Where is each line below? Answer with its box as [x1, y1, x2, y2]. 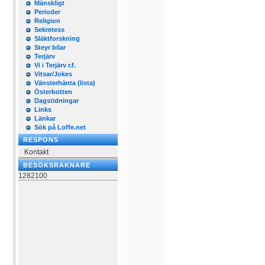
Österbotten [34, 88, 72, 95]
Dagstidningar [34, 97, 79, 104]
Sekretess [34, 26, 64, 33]
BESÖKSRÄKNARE [23, 161, 91, 169]
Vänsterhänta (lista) [34, 79, 95, 86]
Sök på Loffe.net [34, 124, 86, 131]
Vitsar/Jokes [34, 70, 72, 77]
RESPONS [23, 136, 59, 143]
